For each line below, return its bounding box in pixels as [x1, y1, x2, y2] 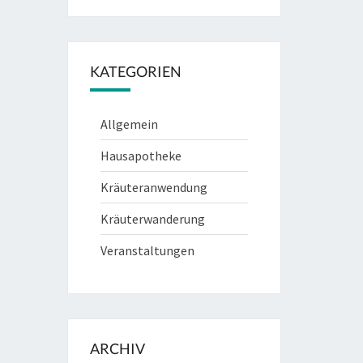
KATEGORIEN [89, 62, 181, 80]
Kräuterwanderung [100, 211, 205, 227]
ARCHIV [89, 340, 145, 357]
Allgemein [100, 116, 158, 132]
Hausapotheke [100, 147, 181, 164]
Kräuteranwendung [100, 179, 207, 195]
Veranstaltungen [100, 242, 194, 258]
